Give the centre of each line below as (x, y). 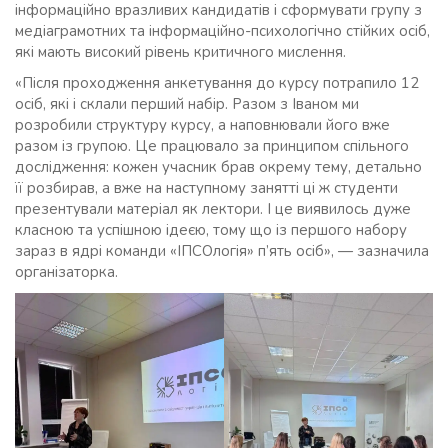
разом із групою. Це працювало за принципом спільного (212, 146)
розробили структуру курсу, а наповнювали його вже (202, 125)
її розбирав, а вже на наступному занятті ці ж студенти (206, 188)
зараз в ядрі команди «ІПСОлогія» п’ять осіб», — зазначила (222, 251)
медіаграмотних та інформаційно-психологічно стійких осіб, (222, 31)
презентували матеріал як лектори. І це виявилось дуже (213, 209)
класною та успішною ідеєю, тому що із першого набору (211, 230)
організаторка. (66, 272)
